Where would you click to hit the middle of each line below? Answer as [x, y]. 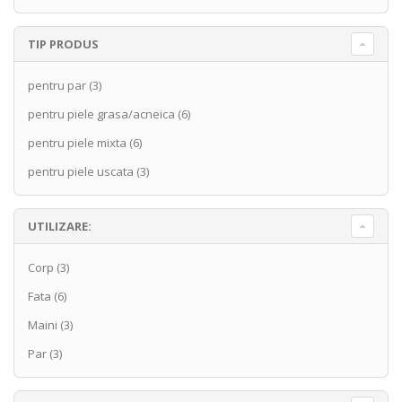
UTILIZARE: [60, 227]
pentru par [57, 86]
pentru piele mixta [77, 143]
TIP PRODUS [63, 44]
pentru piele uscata [81, 172]
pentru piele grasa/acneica [101, 114]
